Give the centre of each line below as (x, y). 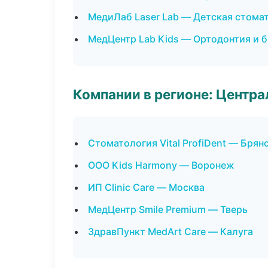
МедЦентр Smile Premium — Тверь (168, 209)
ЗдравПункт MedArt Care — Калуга (170, 232)
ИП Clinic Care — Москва (146, 187)
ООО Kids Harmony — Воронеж (161, 165)
